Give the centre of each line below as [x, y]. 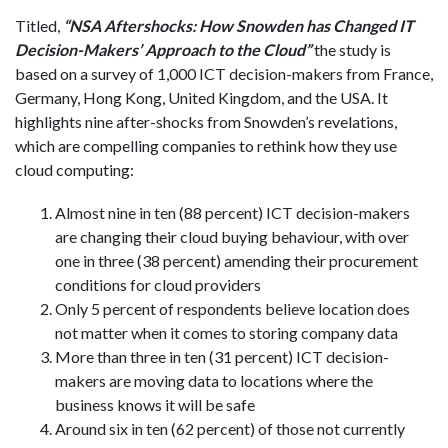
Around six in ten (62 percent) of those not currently [230, 429]
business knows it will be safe [155, 405]
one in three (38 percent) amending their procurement [236, 261]
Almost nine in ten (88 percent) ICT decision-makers [232, 213]
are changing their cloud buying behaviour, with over [232, 237]
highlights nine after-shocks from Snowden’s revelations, [206, 122]
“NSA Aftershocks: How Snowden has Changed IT [238, 26]
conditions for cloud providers [158, 285]
